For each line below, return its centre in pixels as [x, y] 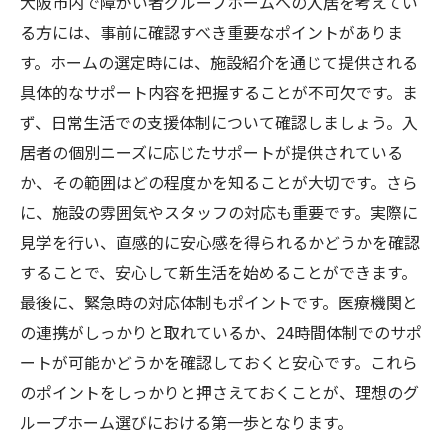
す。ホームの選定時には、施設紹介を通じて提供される [219, 62]
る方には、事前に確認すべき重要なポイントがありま [211, 32]
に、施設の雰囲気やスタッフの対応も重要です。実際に [219, 212]
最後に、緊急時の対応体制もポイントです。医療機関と [219, 302]
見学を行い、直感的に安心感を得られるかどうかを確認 [220, 242]
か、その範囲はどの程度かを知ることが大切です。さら [219, 182]
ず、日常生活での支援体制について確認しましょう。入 [219, 122]
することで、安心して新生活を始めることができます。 [218, 272]
